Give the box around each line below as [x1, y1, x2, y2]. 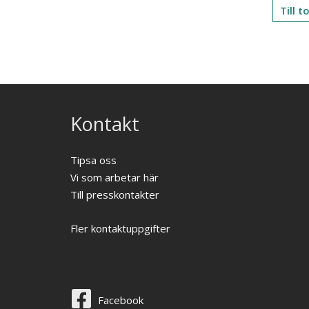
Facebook [98, 293, 143, 307]
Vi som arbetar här [70, 170, 159, 184]
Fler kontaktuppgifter [70, 221, 170, 235]
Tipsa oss [70, 153, 117, 167]
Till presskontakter [70, 188, 159, 201]
